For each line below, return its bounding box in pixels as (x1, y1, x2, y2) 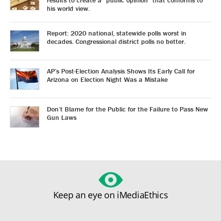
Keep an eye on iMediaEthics (53, 188, 168, 201)
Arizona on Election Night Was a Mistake (47, 74, 168, 84)
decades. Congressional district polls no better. (47, 37, 185, 46)
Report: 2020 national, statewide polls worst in (47, 28, 186, 37)
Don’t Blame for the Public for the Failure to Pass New (47, 104, 208, 113)
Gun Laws (47, 112, 76, 122)
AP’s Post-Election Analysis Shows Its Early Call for (47, 66, 195, 75)
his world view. (47, 3, 90, 13)
